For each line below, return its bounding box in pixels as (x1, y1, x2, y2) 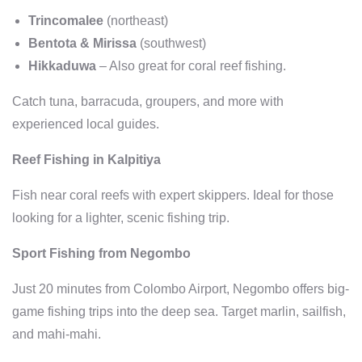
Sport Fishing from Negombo (12, 246, 191, 260)
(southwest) (137, 36, 206, 50)
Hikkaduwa (28, 58, 96, 73)
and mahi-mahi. (12, 326, 101, 341)
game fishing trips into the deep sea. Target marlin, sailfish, (12, 304, 346, 318)
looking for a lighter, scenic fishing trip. (12, 210, 229, 225)
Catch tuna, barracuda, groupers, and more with (12, 94, 284, 108)
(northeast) (103, 13, 168, 27)
